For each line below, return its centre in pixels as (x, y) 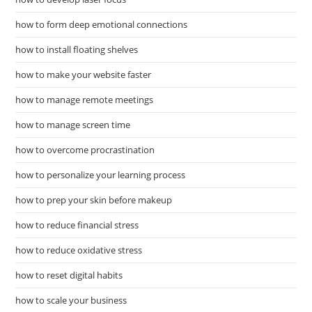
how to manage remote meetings (85, 100)
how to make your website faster (84, 75)
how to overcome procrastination (85, 150)
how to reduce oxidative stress (79, 250)
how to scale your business (71, 301)
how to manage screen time (73, 125)
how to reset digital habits (69, 275)
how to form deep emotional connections (102, 25)
